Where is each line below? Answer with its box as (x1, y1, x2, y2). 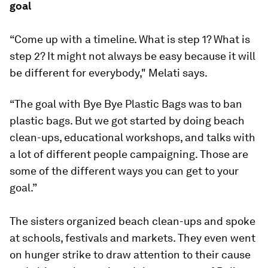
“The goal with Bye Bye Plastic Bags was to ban (10, 98, 242, 111)
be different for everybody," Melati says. (10, 66, 208, 80)
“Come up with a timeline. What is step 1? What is (10, 33, 250, 46)
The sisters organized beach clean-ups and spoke (10, 215, 255, 228)
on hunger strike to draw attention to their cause (10, 248, 251, 261)
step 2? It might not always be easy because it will (10, 50, 255, 63)
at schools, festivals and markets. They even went (10, 232, 255, 245)
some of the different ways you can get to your (10, 165, 239, 178)
